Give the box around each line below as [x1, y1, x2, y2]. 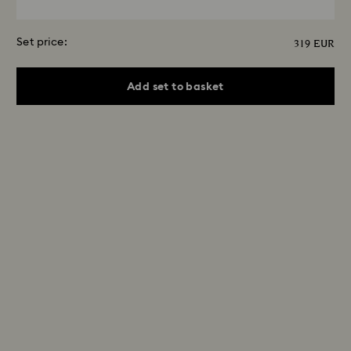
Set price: [16, 37, 67, 48]
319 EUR [294, 37, 335, 52]
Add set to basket [127, 81, 224, 92]
